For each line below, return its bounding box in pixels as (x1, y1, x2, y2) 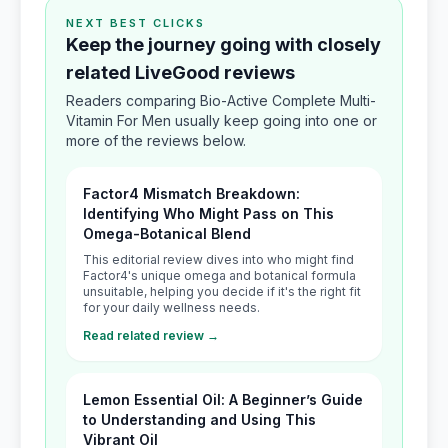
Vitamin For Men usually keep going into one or (66, 112, 377, 129)
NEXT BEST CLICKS (66, 16, 205, 30)
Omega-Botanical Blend (83, 225, 251, 242)
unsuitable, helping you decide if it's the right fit (83, 284, 361, 299)
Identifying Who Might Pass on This (83, 205, 334, 222)
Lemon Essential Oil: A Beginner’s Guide (83, 391, 363, 408)
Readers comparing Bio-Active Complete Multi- (66, 92, 376, 109)
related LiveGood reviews (66, 62, 295, 83)
